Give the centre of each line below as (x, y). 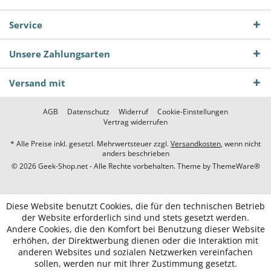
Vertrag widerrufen (135, 122)
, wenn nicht (241, 143)
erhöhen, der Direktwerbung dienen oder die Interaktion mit (135, 240)
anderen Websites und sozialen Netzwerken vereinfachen (135, 252)
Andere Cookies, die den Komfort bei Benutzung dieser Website (135, 229)
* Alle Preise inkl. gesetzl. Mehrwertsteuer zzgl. (90, 143)
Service (26, 24)
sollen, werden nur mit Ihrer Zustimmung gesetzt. (135, 263)
